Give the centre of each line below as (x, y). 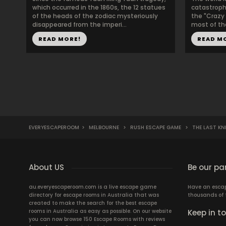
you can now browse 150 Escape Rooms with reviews (97, 219)
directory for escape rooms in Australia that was (94, 195)
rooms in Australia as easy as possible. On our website (100, 211)
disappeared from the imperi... (79, 24)
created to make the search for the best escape (93, 203)
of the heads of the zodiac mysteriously (95, 16)
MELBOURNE (104, 127)
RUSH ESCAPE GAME (156, 127)
